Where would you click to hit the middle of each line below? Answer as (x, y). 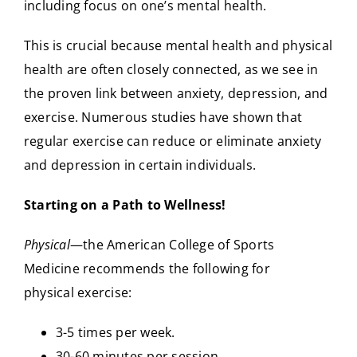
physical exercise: (78, 292)
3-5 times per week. (116, 332)
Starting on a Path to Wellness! (125, 205)
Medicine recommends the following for (147, 269)
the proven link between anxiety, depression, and (176, 93)
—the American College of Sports (172, 245)
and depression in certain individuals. (140, 165)
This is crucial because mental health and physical (178, 45)
